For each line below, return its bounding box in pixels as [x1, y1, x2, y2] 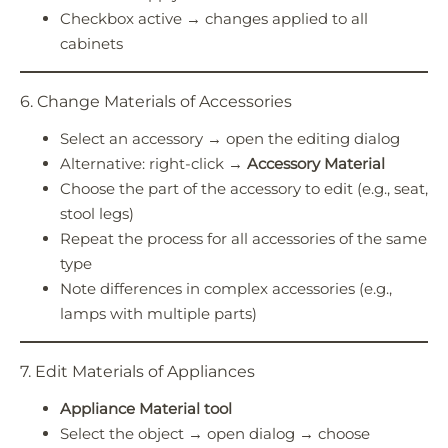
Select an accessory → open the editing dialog [60, 129, 400, 149]
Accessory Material [247, 154, 385, 174]
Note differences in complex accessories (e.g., [60, 279, 392, 299]
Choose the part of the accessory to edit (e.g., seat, [60, 179, 428, 199]
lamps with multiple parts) [60, 304, 257, 324]
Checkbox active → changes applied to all [60, 8, 368, 28]
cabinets [60, 33, 123, 53]
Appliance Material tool [60, 399, 232, 419]
